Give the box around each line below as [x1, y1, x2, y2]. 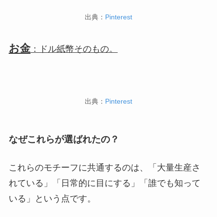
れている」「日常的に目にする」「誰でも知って [8, 178, 201, 188]
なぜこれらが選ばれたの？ [8, 134, 119, 145]
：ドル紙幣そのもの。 [30, 44, 118, 54]
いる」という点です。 [8, 193, 96, 203]
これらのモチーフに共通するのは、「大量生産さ [8, 162, 201, 172]
